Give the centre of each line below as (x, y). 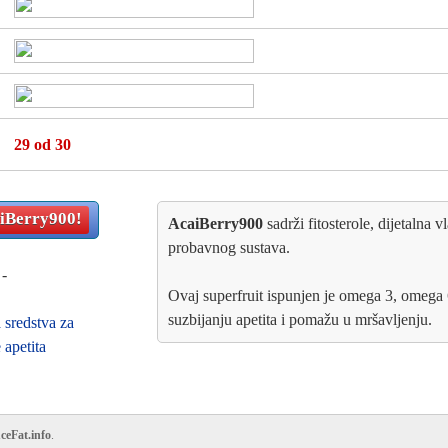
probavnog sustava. (229, 247)
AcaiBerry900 (215, 223)
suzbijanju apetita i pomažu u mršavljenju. (300, 319)
